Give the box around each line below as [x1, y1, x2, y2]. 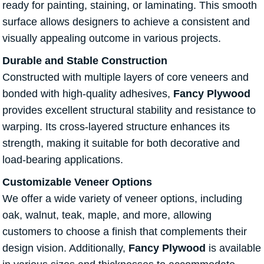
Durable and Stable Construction [2, 55, 167, 67]
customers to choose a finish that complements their [2, 226, 247, 238]
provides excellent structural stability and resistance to [2, 104, 256, 117]
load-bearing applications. [2, 154, 123, 166]
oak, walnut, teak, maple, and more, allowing [2, 209, 212, 222]
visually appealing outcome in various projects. [2, 32, 221, 45]
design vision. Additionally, [2, 242, 128, 255]
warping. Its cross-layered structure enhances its [2, 121, 230, 133]
